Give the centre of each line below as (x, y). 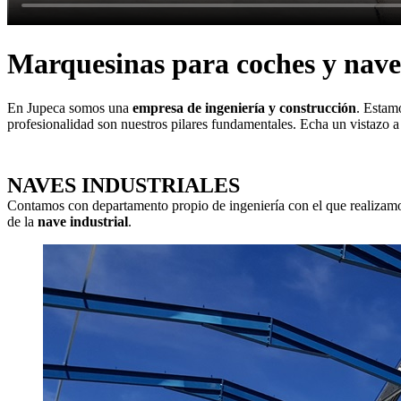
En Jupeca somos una (70, 107)
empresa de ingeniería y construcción (244, 107)
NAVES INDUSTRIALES (124, 185)
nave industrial (83, 221)
